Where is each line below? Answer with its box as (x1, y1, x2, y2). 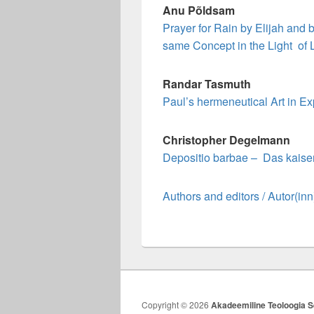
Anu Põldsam (163, 2, 235, 18)
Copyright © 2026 (142, 298, 211, 310)
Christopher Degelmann (163, 132, 290, 148)
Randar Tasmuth (163, 76, 251, 92)
